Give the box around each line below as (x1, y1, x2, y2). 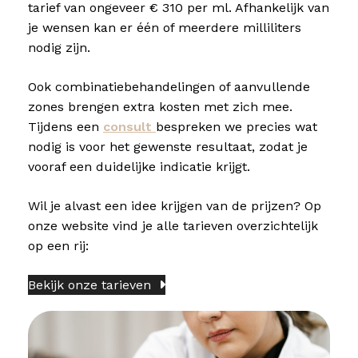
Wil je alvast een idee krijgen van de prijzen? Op (28, 198, 321, 213)
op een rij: (28, 238, 89, 253)
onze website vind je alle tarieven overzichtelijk (28, 218, 318, 233)
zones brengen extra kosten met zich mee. (28, 99, 292, 114)
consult (103, 119, 156, 134)
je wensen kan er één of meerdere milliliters (28, 20, 301, 35)
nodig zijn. (28, 40, 90, 55)
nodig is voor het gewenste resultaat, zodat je (28, 139, 308, 154)
